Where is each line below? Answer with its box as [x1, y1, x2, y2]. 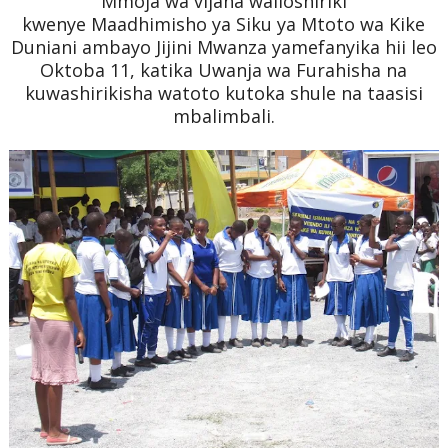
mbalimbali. [172, 103, 275, 128]
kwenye [22, 11, 92, 36]
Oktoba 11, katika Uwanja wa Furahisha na [40, 57, 408, 82]
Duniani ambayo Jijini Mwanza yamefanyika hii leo [10, 34, 437, 59]
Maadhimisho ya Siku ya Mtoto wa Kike [91, 11, 426, 36]
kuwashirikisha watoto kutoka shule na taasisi [24, 80, 423, 105]
